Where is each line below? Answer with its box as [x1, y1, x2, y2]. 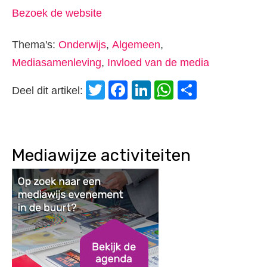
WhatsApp [177, 79, 266, 101]
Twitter [108, 79, 166, 101]
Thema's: [12, 39, 58, 51]
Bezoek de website [12, 7, 102, 20]
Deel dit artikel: [12, 85, 86, 97]
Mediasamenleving [12, 57, 101, 69]
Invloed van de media [107, 57, 209, 69]
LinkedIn [154, 79, 228, 101]
